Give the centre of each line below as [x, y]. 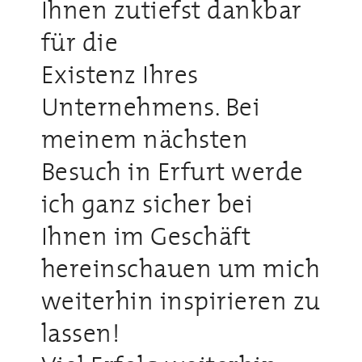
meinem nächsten [145, 139]
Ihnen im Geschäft [146, 236]
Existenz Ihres [120, 74]
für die [80, 42]
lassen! [80, 333]
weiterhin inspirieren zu [181, 300]
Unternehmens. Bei [151, 106]
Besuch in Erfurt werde [172, 171]
